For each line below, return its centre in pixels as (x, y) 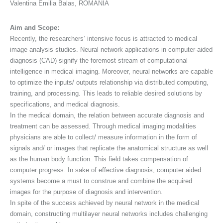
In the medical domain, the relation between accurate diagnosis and (107, 115)
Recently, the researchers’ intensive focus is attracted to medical (104, 38)
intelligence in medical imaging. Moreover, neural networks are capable (111, 71)
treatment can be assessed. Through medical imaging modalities (103, 126)
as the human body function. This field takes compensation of (99, 159)
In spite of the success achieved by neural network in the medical (105, 203)
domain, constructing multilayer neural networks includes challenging (109, 214)
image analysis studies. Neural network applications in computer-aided (111, 49)
